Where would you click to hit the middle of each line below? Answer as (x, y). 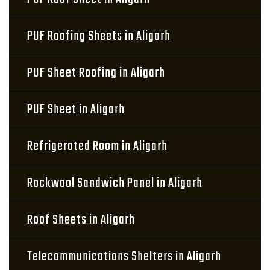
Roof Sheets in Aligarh (81, 220)
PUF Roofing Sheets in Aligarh (99, 36)
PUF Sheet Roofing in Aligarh (96, 73)
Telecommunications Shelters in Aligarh (124, 257)
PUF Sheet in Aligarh (76, 110)
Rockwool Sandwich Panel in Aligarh (115, 183)
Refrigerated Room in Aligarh (97, 146)
